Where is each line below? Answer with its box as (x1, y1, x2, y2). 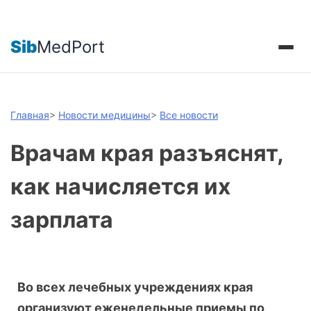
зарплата (10, 206, 113, 234)
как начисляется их (10, 173, 230, 201)
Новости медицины (58, 109, 151, 121)
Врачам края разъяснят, (10, 140, 283, 167)
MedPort (37, 36, 105, 57)
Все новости (160, 109, 218, 121)
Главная (10, 109, 49, 121)
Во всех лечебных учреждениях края (17, 280, 253, 295)
